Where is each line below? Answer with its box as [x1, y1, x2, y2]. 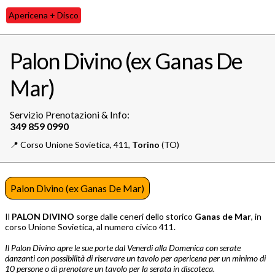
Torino [132, 139, 160, 150]
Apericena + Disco [9, 10, 79, 21]
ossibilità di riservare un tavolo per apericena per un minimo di [55, 253, 266, 264]
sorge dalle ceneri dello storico [76, 211, 195, 222]
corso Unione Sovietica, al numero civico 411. [5, 222, 176, 233]
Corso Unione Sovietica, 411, [20, 139, 132, 150]
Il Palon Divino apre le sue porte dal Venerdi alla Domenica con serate [5, 242, 241, 254]
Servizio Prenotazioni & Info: [10, 109, 130, 121]
